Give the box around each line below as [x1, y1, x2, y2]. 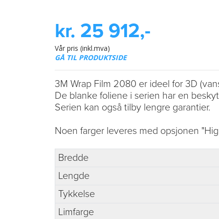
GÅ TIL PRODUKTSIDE [55, 52, 127, 62]
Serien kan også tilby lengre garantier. [55, 101, 210, 113]
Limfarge [58, 206, 94, 218]
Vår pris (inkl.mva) [55, 43, 110, 53]
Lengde [58, 170, 89, 182]
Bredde [58, 152, 88, 164]
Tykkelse [58, 188, 95, 200]
